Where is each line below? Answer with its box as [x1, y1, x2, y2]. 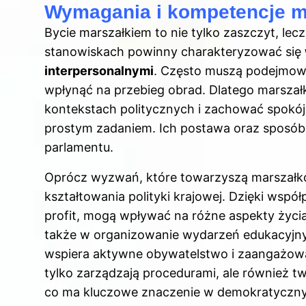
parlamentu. [44, 140, 113, 155]
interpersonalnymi [44, 64, 154, 79]
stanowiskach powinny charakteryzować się [44, 44, 305, 59]
